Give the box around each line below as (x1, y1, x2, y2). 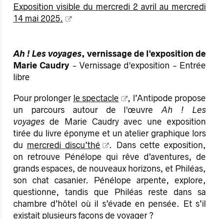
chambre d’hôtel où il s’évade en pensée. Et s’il (13, 198, 206, 209)
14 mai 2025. (13, 13, 63, 23)
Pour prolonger (13, 93, 73, 103)
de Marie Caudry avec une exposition (49, 116, 206, 127)
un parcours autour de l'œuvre (13, 105, 162, 115)
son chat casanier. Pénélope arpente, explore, (13, 175, 206, 185)
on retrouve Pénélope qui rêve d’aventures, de (13, 152, 206, 162)
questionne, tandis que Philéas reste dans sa (13, 187, 206, 197)
